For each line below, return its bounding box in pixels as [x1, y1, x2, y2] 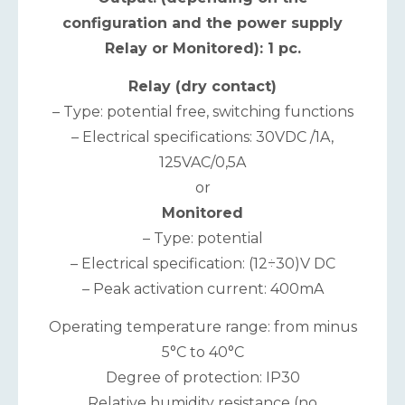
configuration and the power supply [62, 14, 343, 32]
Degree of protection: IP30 [105, 369, 300, 387]
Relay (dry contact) [128, 77, 277, 95]
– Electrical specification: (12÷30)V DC [70, 254, 335, 272]
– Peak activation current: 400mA [81, 279, 324, 297]
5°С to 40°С [161, 344, 244, 362]
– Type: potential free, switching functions [52, 102, 353, 120]
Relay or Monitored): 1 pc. [104, 39, 301, 57]
